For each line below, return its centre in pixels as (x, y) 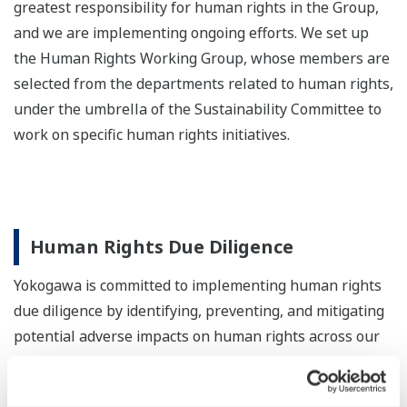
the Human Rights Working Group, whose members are (202, 59)
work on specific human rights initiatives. (152, 135)
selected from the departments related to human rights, (203, 84)
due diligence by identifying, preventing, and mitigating (199, 311)
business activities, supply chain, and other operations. (199, 362)
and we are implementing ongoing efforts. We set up (191, 33)
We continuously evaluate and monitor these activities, (199, 387)
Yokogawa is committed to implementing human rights (198, 286)
